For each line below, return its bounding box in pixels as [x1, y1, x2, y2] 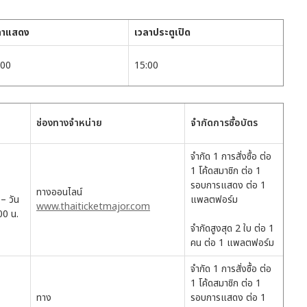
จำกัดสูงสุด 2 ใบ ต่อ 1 [191, 221, 274, 236]
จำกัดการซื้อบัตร [191, 116, 258, 131]
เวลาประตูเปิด [134, 25, 191, 40]
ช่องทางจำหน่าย [36, 116, 102, 131]
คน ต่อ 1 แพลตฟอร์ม [191, 236, 274, 251]
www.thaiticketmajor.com [36, 199, 150, 214]
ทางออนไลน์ [36, 185, 82, 200]
